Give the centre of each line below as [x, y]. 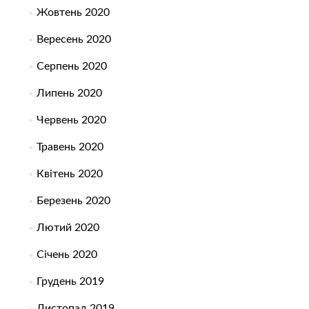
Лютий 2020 [68, 228]
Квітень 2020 [69, 174]
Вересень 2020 [73, 40]
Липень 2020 [69, 93]
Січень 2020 [67, 255]
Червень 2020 [71, 120]
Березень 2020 [73, 201]
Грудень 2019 [70, 282]
